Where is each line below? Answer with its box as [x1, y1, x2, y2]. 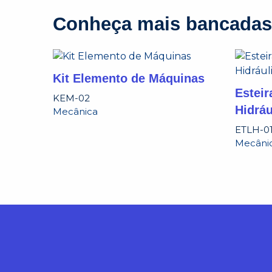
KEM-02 [53, 92, 90, 104]
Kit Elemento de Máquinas [53, 72, 205, 85]
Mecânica [53, 106, 98, 117]
